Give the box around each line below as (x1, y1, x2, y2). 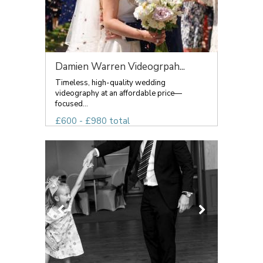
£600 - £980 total (55, 115, 130, 127)
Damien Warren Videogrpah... (55, 60, 185, 73)
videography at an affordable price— (55, 88, 182, 99)
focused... (55, 99, 88, 109)
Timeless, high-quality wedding (55, 77, 166, 88)
